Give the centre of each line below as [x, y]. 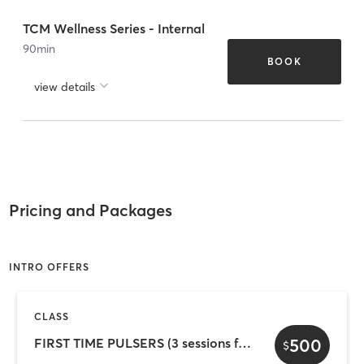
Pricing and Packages [90, 210]
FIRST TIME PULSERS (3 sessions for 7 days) [245, 343]
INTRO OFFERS [49, 266]
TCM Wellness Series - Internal [114, 28]
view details [65, 87]
